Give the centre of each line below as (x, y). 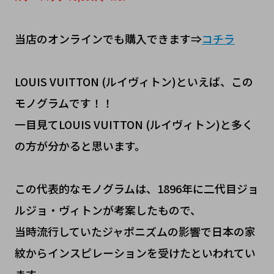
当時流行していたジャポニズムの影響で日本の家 (135, 231)
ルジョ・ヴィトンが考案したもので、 (108, 209)
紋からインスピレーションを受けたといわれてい (135, 252)
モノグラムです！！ (64, 102)
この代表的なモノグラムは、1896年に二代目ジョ (136, 188)
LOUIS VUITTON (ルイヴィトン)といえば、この (134, 81)
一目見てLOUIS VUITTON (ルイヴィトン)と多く (134, 124)
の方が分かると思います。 (80, 145)
